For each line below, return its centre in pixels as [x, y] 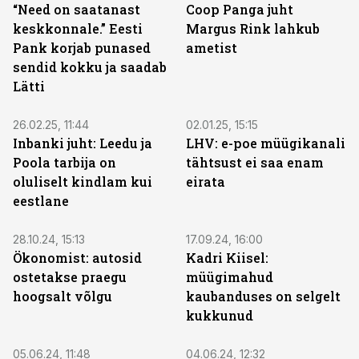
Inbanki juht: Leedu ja [83, 143]
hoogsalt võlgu [63, 296]
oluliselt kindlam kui [83, 182]
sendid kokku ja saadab [90, 67]
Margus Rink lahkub [253, 28]
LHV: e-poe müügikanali [266, 143]
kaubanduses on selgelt [263, 296]
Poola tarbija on [65, 162]
